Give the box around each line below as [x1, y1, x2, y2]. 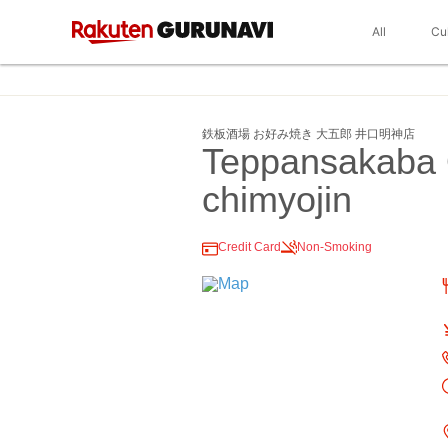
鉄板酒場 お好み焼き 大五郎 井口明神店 [202, 127, 415, 141]
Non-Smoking [297, 240, 372, 254]
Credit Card [218, 240, 281, 254]
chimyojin [202, 179, 352, 220]
